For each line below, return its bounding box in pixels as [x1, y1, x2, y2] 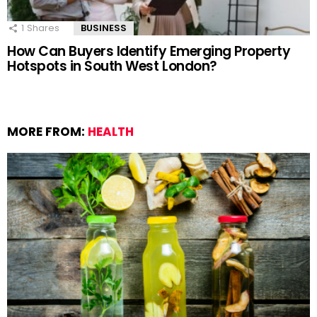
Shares [27, 21, 59, 35]
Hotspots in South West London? [7, 57, 217, 76]
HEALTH [88, 123, 134, 141]
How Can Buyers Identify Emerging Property [7, 42, 291, 62]
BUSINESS [81, 21, 127, 35]
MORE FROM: [7, 123, 88, 141]
